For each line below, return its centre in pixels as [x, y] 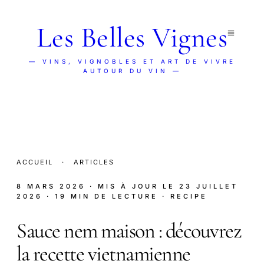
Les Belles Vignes [132, 38]
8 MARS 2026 [51, 186]
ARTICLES [94, 162]
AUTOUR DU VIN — [132, 71]
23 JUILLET [209, 186]
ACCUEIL [35, 162]
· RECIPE [185, 196]
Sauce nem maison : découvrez [129, 230]
